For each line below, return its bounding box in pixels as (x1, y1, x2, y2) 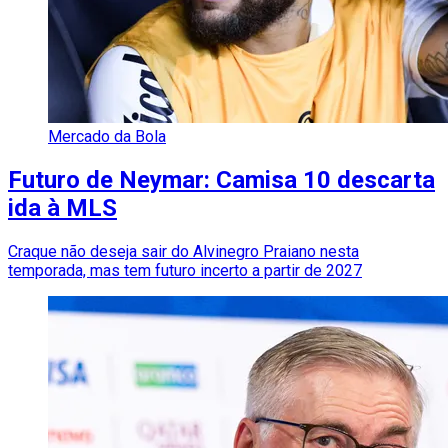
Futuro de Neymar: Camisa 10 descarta (8, 165, 435, 194)
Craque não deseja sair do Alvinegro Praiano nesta (8, 241, 359, 261)
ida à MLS (8, 193, 117, 222)
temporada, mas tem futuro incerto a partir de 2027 (8, 260, 362, 280)
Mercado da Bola (48, 126, 166, 146)
